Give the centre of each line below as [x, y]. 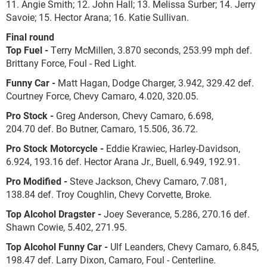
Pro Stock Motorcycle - [55, 148]
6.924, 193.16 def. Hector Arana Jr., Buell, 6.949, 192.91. [123, 161]
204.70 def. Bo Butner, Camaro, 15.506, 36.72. [102, 128]
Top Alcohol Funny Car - [57, 246]
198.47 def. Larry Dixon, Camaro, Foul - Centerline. [111, 260]
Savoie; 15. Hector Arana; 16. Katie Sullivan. [97, 17]
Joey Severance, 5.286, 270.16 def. [176, 214]
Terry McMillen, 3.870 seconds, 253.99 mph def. [150, 50]
